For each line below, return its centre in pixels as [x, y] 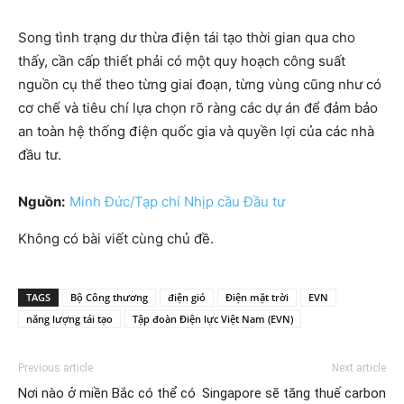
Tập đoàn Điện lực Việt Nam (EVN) [213, 318]
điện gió [187, 297]
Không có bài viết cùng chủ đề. [116, 238]
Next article [359, 367]
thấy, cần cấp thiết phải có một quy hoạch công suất [182, 60]
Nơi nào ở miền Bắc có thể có [107, 393]
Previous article [55, 367]
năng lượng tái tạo [69, 318]
